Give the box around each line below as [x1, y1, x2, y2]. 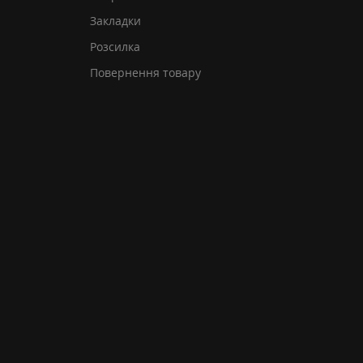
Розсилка [90, 39, 140, 54]
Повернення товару [90, 65, 201, 80]
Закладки [90, 13, 141, 28]
